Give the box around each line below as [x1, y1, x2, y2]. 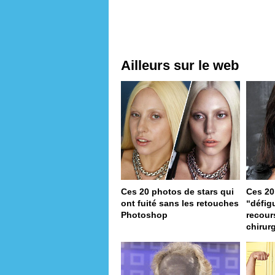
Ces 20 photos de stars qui [121, 187, 234, 197]
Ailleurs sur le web [121, 57, 239, 73]
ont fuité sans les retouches [121, 198, 239, 209]
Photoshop [121, 210, 168, 220]
